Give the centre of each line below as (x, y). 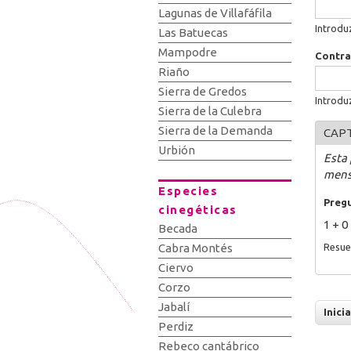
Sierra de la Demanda (215, 130)
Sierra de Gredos (203, 91)
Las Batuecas (193, 33)
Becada (178, 228)
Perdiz (176, 326)
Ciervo (176, 268)
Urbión (177, 150)
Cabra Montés (195, 248)
